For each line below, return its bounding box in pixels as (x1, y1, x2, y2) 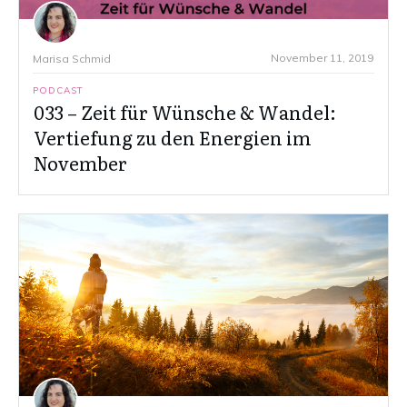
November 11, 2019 (271, 51, 373, 65)
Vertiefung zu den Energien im (34, 124, 312, 152)
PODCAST (33, 84, 84, 97)
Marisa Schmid (33, 52, 111, 66)
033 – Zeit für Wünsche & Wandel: (34, 98, 336, 126)
